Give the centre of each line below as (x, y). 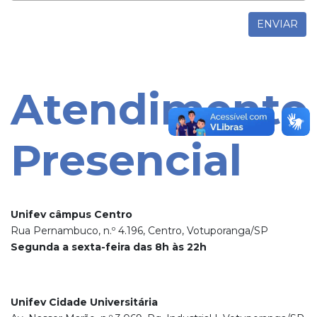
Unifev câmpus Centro (71, 215)
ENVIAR (277, 24)
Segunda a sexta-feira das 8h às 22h (109, 247)
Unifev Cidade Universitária (84, 302)
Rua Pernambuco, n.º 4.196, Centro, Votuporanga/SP (139, 231)
